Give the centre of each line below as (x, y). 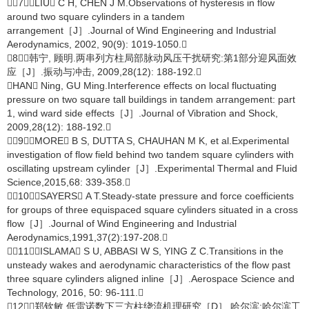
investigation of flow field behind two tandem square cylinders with (150, 154)
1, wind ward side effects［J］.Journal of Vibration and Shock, (142, 113)
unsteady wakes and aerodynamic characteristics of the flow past (149, 265)
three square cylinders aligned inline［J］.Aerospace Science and (151, 279)
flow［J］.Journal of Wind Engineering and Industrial (122, 223)
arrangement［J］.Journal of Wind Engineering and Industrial (141, 30)
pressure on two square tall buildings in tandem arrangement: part (151, 99)
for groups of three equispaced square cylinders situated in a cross (152, 210)
